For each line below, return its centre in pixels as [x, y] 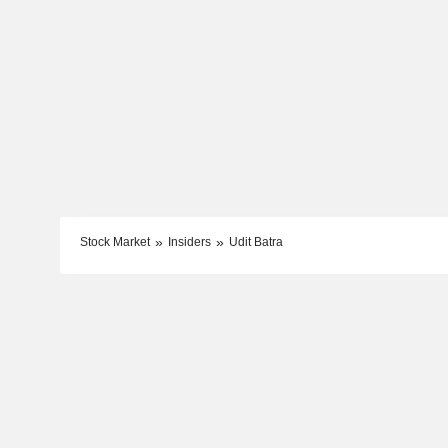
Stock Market [114, 241]
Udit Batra [255, 241]
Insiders [189, 241]
